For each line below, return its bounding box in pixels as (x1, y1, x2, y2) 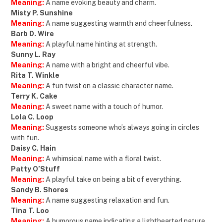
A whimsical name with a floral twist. (46, 155, 161, 163)
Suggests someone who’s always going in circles (44, 123, 199, 132)
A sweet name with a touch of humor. (46, 103, 163, 111)
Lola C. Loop (11, 113, 54, 121)
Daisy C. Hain (11, 144, 56, 153)
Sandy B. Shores (11, 186, 68, 194)
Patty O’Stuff (11, 165, 60, 173)
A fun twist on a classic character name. (46, 82, 173, 90)
